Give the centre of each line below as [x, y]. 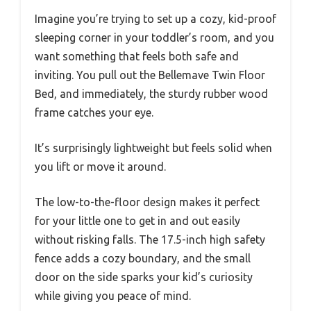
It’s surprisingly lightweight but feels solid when [153, 148]
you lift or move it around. [100, 166]
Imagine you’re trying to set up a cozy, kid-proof [155, 18]
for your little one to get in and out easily [137, 220]
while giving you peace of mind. [113, 295]
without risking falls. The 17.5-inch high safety [150, 239]
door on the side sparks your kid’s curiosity [144, 277]
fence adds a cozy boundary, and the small [143, 258]
